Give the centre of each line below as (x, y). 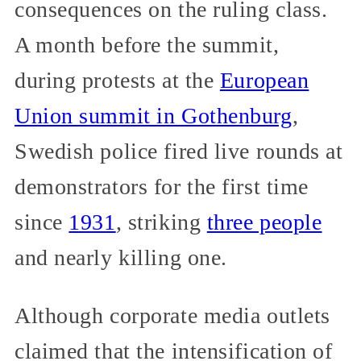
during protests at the (117, 81)
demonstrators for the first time (162, 187)
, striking (161, 222)
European (264, 81)
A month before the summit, (147, 45)
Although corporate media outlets (172, 316)
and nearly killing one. (121, 258)
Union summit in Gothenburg (154, 116)
